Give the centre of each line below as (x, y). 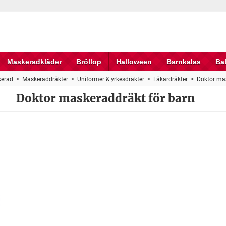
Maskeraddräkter (45, 79)
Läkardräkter (170, 79)
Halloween (134, 62)
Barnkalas (183, 62)
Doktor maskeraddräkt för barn (106, 98)
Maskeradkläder (34, 62)
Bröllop (89, 62)
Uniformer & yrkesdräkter (110, 79)
